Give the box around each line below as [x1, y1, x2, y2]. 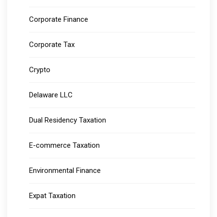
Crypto [29, 65, 50, 75]
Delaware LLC [29, 91, 73, 100]
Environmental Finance [29, 166, 101, 175]
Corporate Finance [29, 15, 88, 24]
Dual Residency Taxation [29, 116, 106, 125]
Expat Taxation [29, 191, 76, 201]
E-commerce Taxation [29, 141, 100, 150]
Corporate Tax [29, 40, 75, 49]
